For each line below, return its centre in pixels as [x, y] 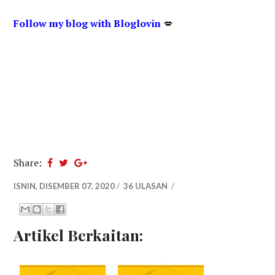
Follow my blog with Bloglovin [87, 24]
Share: [29, 163]
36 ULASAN [147, 186]
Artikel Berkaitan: [79, 235]
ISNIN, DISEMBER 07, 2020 [64, 186]
